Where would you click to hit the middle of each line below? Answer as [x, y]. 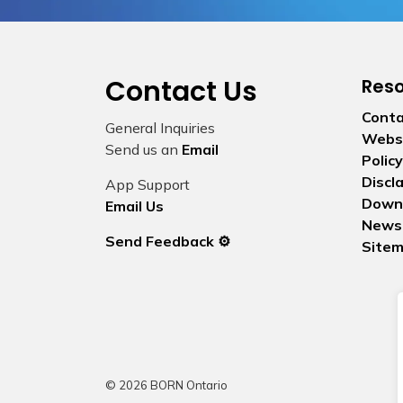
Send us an [143, 149]
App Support [148, 184]
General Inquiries [160, 128]
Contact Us [181, 92]
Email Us [134, 206]
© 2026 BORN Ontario [166, 385]
